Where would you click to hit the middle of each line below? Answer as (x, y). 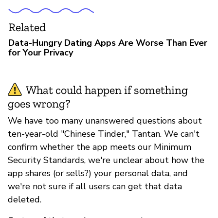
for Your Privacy (41, 52)
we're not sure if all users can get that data (95, 186)
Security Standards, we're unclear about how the (106, 160)
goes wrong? (39, 103)
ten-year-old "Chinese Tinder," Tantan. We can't (104, 134)
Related (27, 27)
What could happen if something (107, 90)
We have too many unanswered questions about (105, 120)
